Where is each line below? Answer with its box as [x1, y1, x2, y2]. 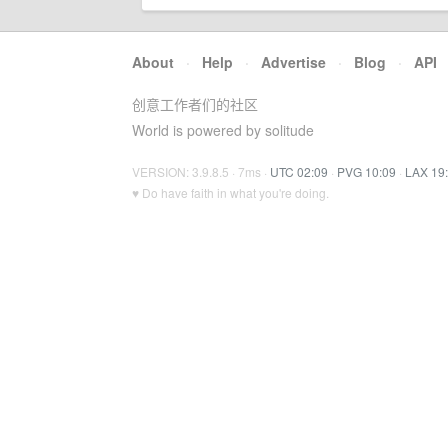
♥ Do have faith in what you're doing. [132, 184, 329, 201]
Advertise [261, 52, 326, 72]
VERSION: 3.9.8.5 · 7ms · [132, 163, 270, 180]
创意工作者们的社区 [132, 94, 258, 114]
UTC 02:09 [270, 163, 328, 180]
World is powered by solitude [132, 120, 314, 140]
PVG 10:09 [337, 163, 396, 180]
